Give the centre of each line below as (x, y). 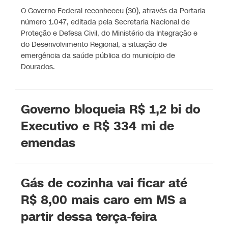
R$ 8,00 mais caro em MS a (104, 200)
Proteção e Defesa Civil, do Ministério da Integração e (109, 33)
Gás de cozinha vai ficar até (104, 183)
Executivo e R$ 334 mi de (98, 126)
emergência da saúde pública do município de (98, 55)
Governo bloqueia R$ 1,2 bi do (111, 109)
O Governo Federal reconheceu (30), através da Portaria (113, 11)
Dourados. (38, 67)
